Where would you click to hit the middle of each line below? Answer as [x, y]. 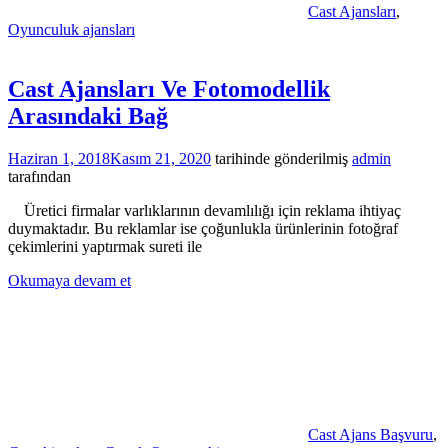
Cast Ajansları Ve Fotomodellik [169, 89]
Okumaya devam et [69, 281]
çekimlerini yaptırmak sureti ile [105, 247]
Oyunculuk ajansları [71, 29]
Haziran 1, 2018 [59, 159]
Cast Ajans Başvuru [370, 435]
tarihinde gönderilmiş [279, 159]
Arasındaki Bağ [88, 116]
